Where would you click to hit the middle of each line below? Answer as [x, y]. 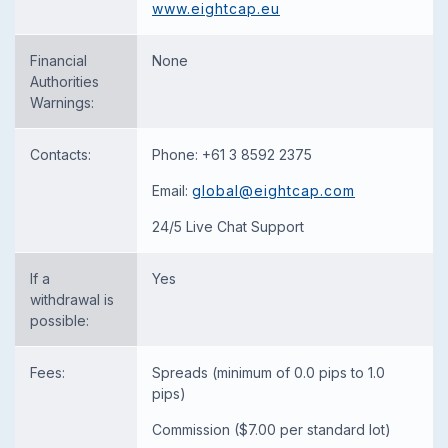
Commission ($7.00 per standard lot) [271, 429]
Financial [58, 60]
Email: [172, 190]
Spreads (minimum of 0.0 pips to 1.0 [268, 372]
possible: [59, 320]
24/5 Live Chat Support [228, 226]
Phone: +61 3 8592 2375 [232, 154]
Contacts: [60, 154]
